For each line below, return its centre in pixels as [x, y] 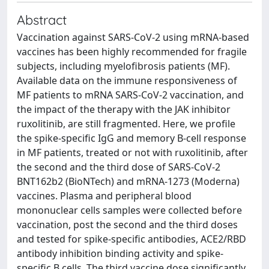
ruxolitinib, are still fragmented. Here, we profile [126, 124]
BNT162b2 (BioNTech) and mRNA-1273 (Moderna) [128, 181]
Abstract [42, 20]
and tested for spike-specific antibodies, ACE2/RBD [131, 239]
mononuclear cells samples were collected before [129, 210]
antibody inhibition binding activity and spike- [120, 253]
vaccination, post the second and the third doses [127, 225]
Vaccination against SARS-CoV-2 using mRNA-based [133, 37]
